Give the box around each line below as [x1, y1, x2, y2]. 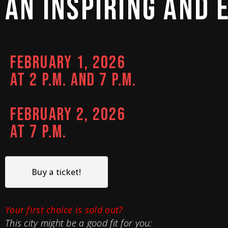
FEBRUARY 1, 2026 [10, 52, 126, 74]
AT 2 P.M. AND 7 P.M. [10, 69, 136, 91]
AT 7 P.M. [10, 121, 67, 143]
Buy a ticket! [32, 166, 81, 178]
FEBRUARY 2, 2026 [10, 104, 126, 126]
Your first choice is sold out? [5, 204, 123, 216]
